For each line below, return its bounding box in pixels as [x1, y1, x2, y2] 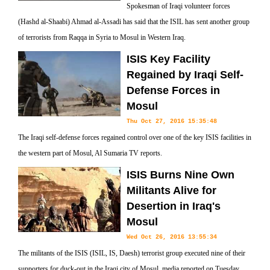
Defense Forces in [127, 84, 220, 96]
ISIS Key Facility [127, 53, 210, 65]
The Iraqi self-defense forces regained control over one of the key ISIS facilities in [18, 133, 251, 142]
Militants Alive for [127, 184, 216, 196]
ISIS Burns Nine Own [127, 169, 234, 181]
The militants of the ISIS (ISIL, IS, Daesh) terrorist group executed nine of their [18, 249, 245, 257]
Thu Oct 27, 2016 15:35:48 [127, 118, 217, 125]
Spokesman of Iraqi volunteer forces [127, 2, 230, 10]
